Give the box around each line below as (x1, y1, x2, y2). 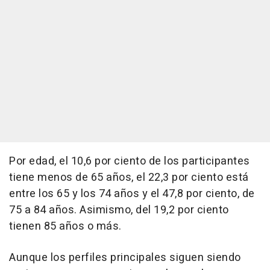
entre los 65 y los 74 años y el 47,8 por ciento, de (9, 186, 255, 202)
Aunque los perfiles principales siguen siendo (9, 250, 241, 266)
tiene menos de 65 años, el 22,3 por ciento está (9, 169, 249, 186)
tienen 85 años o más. (9, 218, 122, 234)
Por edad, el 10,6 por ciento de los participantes (9, 153, 250, 169)
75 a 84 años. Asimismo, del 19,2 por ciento (9, 202, 229, 218)
